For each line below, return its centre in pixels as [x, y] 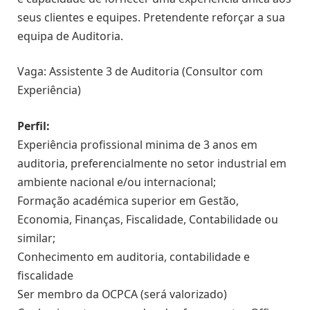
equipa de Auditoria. [70, 36]
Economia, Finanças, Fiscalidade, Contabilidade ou [148, 219]
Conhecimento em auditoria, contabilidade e [134, 256]
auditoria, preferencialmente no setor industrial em [152, 163]
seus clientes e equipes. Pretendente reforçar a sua [151, 17]
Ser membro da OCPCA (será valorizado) [122, 294]
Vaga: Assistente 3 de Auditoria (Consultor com [140, 72]
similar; [36, 238]
